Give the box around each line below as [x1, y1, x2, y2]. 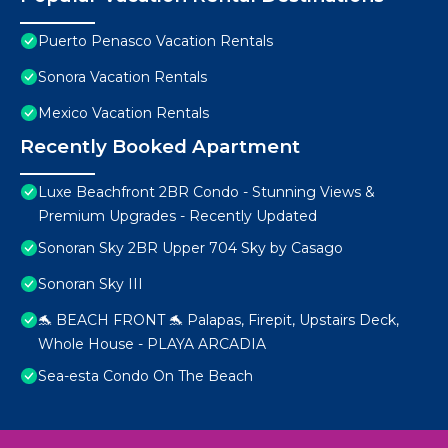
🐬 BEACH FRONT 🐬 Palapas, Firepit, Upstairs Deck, [38, 311, 399, 330]
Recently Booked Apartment [20, 135, 300, 159]
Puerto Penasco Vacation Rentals [38, 32, 273, 51]
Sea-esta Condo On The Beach [38, 367, 253, 386]
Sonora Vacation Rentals [38, 68, 207, 87]
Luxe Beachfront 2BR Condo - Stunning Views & [38, 183, 375, 202]
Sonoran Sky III [38, 275, 143, 294]
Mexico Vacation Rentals [38, 104, 209, 123]
